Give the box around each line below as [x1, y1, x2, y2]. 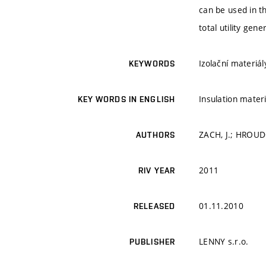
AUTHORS [136, 130, 175, 140]
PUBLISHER [129, 237, 175, 247]
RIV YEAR [138, 166, 175, 176]
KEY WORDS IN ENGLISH [77, 94, 175, 104]
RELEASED [134, 201, 175, 211]
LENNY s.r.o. [199, 236, 249, 248]
